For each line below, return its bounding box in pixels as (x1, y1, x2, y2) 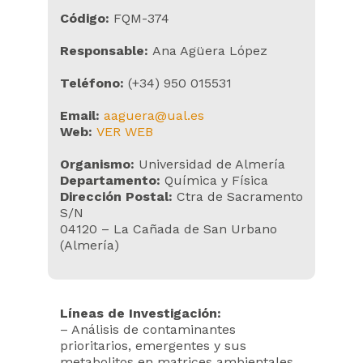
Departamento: (60, 173, 164, 188)
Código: (60, 11, 113, 26)
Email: (60, 108, 104, 123)
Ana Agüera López (152, 43, 267, 58)
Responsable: (60, 43, 152, 58)
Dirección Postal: (60, 189, 177, 204)
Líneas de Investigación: (60, 305, 221, 321)
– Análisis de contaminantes (60, 322, 236, 337)
